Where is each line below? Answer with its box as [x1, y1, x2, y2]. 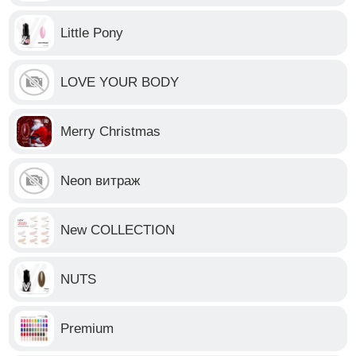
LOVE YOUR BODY [60, 74, 180, 90]
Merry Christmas [60, 123, 161, 139]
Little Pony [60, 25, 124, 41]
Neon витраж [60, 172, 141, 188]
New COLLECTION [60, 222, 176, 238]
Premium [60, 320, 114, 336]
